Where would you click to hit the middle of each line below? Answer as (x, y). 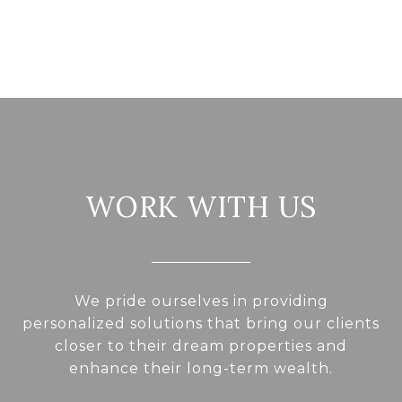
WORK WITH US (201, 207)
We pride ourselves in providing (201, 301)
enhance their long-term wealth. (201, 369)
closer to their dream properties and (201, 346)
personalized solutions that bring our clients (201, 324)
